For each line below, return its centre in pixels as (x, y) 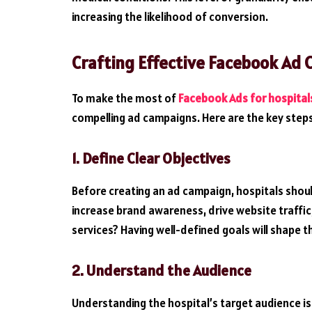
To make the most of (125, 99)
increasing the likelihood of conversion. (170, 17)
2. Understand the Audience (162, 271)
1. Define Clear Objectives (151, 159)
